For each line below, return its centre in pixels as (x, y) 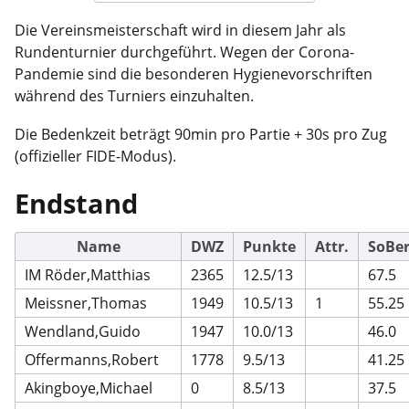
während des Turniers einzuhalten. (134, 95)
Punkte (269, 246)
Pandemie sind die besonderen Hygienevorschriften (194, 73)
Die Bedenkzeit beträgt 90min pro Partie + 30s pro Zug (201, 134)
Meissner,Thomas (85, 303)
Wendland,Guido (82, 331)
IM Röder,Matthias (87, 274)
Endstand (76, 203)
